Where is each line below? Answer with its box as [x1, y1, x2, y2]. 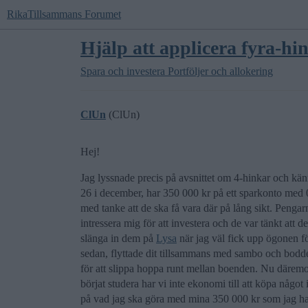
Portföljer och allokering [168, 65, 273, 77]
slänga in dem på [80, 232, 156, 244]
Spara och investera [80, 65, 165, 77]
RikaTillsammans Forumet [7, 8, 121, 20]
